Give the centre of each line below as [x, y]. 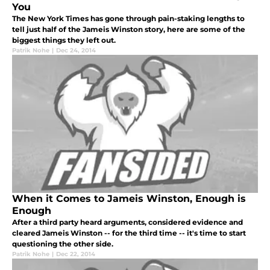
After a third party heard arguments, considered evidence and [127, 222]
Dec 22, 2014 [76, 254]
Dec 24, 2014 [76, 51]
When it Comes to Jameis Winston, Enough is [129, 199]
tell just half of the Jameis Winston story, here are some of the [129, 30]
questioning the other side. [63, 244]
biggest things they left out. [64, 40]
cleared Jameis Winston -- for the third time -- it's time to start [129, 233]
